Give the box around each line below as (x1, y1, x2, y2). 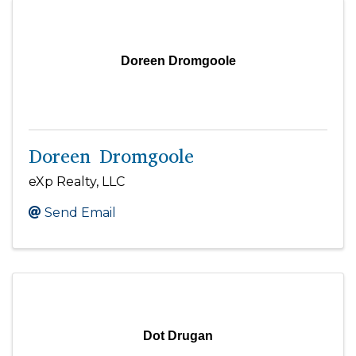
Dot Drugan (143, 329, 213, 343)
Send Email (44, 205, 116, 221)
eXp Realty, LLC (29, 174, 125, 190)
